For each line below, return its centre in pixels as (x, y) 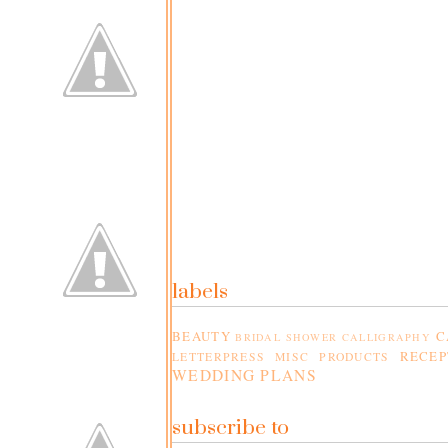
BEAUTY (201, 336)
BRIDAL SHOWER (286, 337)
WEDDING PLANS (244, 375)
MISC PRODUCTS (332, 357)
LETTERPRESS (219, 357)
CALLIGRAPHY (386, 337)
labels (200, 291)
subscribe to (230, 428)
